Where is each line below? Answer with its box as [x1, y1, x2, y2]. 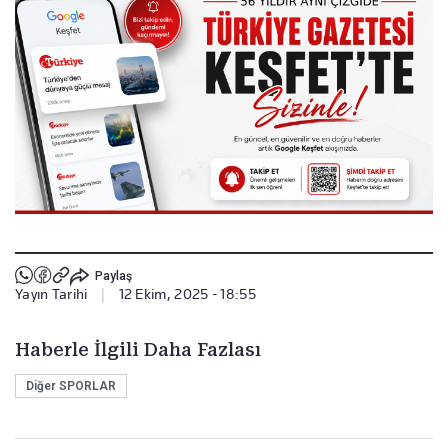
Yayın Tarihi [15, 285, 88, 302]
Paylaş [94, 269, 132, 284]
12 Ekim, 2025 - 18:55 [118, 285, 256, 302]
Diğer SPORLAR [26, 378, 116, 393]
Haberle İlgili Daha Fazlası [15, 338, 261, 360]
